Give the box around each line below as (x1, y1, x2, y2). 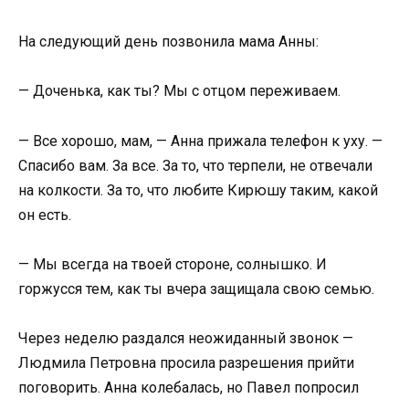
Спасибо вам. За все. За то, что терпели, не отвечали (18, 156, 372, 174)
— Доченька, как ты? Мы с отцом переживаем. (18, 82, 341, 100)
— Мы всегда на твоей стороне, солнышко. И (18, 255, 327, 273)
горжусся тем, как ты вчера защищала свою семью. (18, 279, 374, 298)
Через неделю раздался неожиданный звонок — (18, 329, 353, 347)
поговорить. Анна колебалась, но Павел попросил (18, 378, 359, 396)
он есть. (18, 205, 71, 224)
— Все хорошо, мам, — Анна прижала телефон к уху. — (18, 131, 383, 150)
